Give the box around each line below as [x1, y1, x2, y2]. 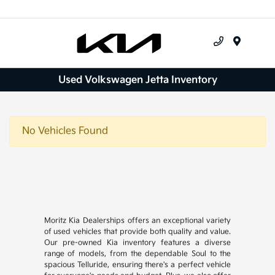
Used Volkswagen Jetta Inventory [58, 74, 217, 86]
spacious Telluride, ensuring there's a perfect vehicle [44, 260, 231, 270]
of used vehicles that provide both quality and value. [44, 227, 231, 237]
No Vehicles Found [22, 125, 108, 137]
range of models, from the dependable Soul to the [44, 249, 231, 259]
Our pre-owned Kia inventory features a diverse [44, 238, 231, 248]
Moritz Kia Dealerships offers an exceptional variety [44, 216, 231, 226]
